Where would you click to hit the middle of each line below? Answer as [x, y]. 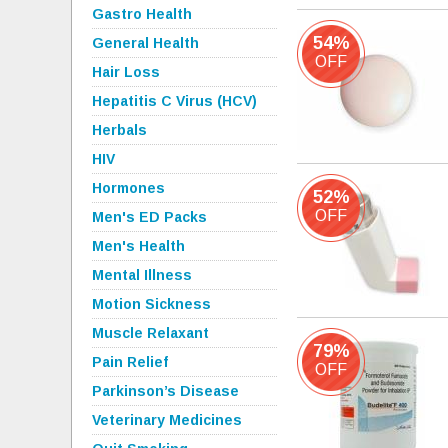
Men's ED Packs [149, 217]
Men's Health [138, 246]
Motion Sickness [151, 304]
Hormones [128, 188]
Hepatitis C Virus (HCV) [174, 101]
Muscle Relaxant [150, 333]
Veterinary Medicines [167, 420]
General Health [145, 43]
